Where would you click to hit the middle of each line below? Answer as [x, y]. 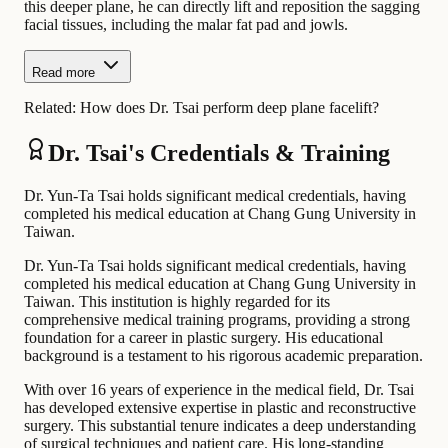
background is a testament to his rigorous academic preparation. [223, 355]
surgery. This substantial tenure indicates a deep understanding [220, 425]
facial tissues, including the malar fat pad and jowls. [186, 24]
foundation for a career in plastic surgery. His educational [203, 337]
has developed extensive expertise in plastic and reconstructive [220, 407]
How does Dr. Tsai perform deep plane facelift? [229, 107]
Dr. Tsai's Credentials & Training [219, 152]
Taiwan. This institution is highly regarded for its [177, 301]
